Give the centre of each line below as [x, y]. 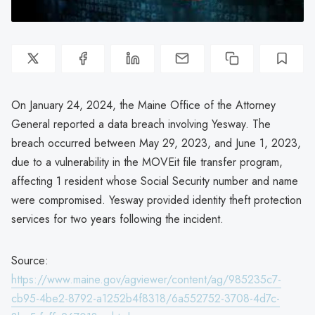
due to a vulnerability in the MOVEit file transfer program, [147, 162]
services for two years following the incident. [117, 219]
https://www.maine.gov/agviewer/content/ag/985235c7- [146, 279]
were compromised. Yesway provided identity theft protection [156, 200]
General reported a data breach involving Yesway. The [141, 124]
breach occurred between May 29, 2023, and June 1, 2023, [156, 143]
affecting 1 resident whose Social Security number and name [155, 181]
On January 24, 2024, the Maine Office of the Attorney [143, 105]
